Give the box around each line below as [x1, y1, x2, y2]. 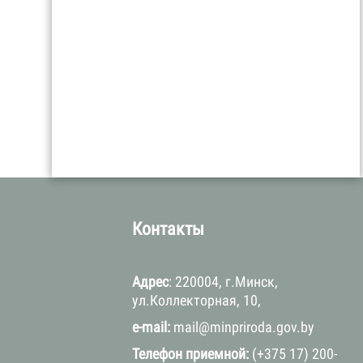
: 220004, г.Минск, [169, 273, 278, 291]
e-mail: [132, 318, 170, 336]
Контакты [132, 219, 204, 240]
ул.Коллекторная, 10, [132, 292, 267, 310]
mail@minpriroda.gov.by [170, 318, 321, 336]
